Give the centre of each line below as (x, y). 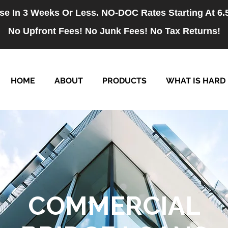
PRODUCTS (124, 81)
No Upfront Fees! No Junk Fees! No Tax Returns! (114, 31)
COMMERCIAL (114, 206)
